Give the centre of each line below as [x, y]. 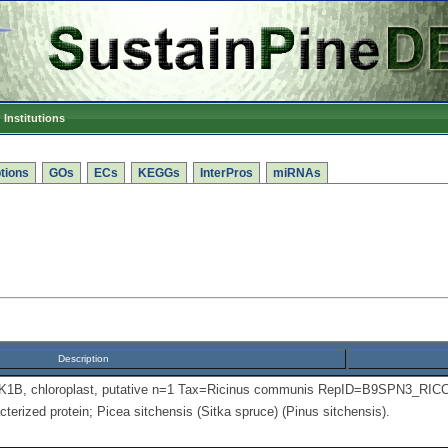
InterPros [226, 173]
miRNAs [297, 173]
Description [83, 358]
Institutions [34, 118]
